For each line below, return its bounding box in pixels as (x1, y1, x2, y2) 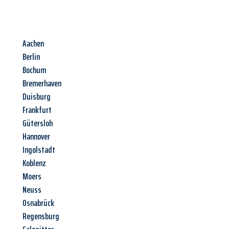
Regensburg (22, 209, 59, 224)
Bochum (22, 63, 46, 78)
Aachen (22, 36, 44, 51)
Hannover (22, 129, 50, 144)
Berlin (22, 50, 40, 64)
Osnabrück (22, 196, 54, 211)
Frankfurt (22, 103, 52, 118)
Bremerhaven (22, 76, 61, 91)
